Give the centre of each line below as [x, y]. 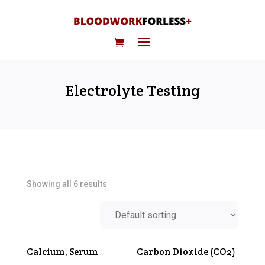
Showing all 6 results [67, 184]
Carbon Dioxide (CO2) [186, 252]
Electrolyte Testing [132, 90]
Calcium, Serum [62, 252]
